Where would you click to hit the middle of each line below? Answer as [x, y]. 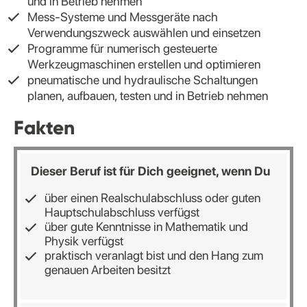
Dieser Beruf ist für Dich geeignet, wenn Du [150, 171]
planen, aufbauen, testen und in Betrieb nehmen [148, 95]
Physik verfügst [84, 241]
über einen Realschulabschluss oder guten [152, 197]
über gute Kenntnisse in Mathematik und [146, 226]
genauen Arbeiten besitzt [108, 269]
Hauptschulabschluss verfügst [122, 212]
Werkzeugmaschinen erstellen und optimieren [144, 64]
